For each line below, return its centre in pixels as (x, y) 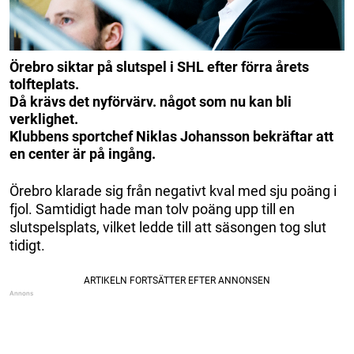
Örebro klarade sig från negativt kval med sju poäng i (173, 190)
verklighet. (44, 119)
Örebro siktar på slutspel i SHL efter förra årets (159, 66)
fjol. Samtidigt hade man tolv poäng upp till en (152, 209)
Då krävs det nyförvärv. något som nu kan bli (151, 101)
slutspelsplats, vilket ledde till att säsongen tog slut (168, 227)
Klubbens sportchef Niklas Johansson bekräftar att (171, 136)
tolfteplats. (44, 84)
